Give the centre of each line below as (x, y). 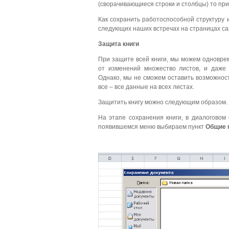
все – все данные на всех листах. (146, 87)
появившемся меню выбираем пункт (152, 127)
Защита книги (119, 44)
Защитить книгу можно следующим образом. (163, 102)
